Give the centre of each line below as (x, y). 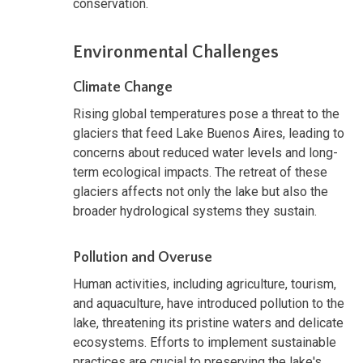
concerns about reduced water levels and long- (205, 152)
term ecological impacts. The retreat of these (200, 172)
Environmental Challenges (176, 52)
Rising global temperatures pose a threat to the (206, 113)
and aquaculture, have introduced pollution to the (209, 303)
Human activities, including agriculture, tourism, (205, 284)
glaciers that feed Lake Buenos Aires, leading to (209, 133)
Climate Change (123, 87)
